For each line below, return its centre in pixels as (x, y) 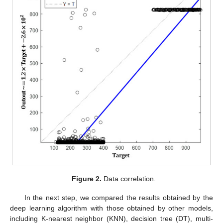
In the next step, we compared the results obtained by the (118, 198)
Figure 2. (86, 179)
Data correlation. (128, 179)
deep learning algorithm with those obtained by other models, (111, 208)
